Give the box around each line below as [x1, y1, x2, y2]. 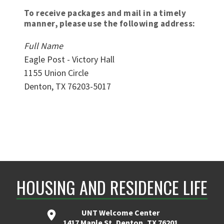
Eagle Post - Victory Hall [24, 53, 114, 65]
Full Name [24, 39, 63, 51]
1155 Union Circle [24, 66, 88, 78]
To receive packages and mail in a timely [24, 7, 186, 18]
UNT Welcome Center [81, 207, 159, 217]
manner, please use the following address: [24, 17, 195, 29]
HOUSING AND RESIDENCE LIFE [16, 174, 207, 200]
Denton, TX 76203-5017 [24, 80, 111, 92]
